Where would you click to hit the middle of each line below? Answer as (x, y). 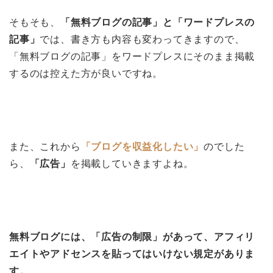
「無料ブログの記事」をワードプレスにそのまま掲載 (132, 56)
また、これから (45, 146)
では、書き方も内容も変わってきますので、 (142, 39)
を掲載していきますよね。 (132, 163)
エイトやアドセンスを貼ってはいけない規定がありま (132, 253)
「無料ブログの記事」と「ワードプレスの (158, 22)
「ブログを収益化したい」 (142, 146)
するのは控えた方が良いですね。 (86, 73)
